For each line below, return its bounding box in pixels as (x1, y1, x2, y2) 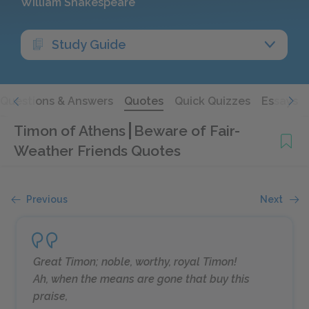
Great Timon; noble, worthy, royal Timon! (33, 255, 237, 268)
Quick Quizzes (175, 94, 250, 108)
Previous (26, 194, 68, 205)
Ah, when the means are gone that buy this (33, 272, 250, 286)
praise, (33, 290, 68, 303)
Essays (261, 94, 298, 108)
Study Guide (52, 37, 126, 52)
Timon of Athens (14, 122, 129, 139)
